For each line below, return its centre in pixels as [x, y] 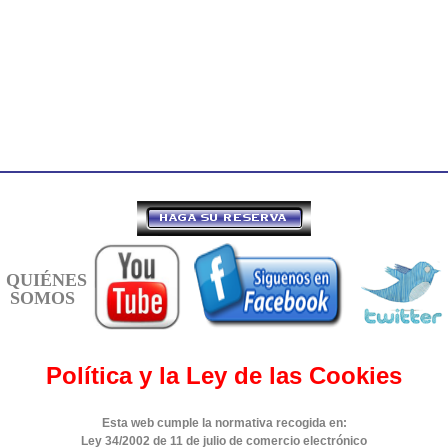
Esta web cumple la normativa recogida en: [224, 422]
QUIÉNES [46, 279]
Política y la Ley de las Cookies [223, 375]
